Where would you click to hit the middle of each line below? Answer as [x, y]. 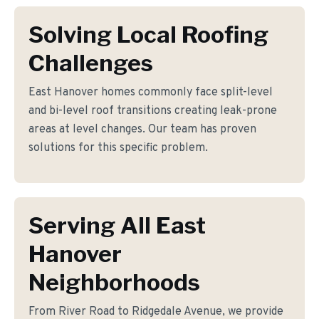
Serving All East [117, 225]
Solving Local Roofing [148, 35]
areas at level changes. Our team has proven [142, 130]
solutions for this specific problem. [118, 148]
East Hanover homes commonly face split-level [151, 93]
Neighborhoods [114, 282]
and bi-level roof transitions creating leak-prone [153, 111]
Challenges [91, 63]
